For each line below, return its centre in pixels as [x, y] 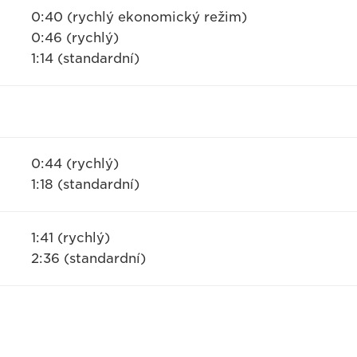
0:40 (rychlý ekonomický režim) [139, 17]
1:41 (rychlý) [70, 238]
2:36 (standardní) [88, 259]
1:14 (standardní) [85, 59]
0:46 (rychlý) [75, 38]
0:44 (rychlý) [75, 164]
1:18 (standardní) [85, 184]
